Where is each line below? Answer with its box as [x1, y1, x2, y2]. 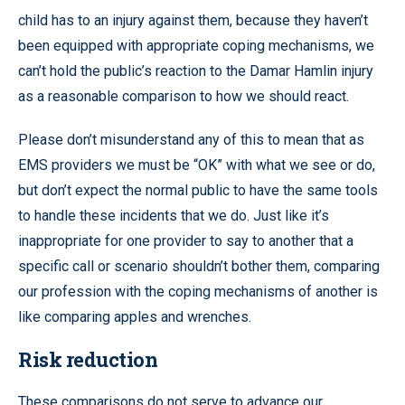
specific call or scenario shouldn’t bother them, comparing [18, 257, 380, 275]
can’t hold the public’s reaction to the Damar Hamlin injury [18, 61, 373, 80]
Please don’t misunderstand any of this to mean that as [18, 130, 364, 148]
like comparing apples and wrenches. [18, 307, 251, 325]
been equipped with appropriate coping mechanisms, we [18, 36, 374, 54]
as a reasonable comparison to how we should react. [18, 87, 349, 105]
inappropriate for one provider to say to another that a [18, 231, 353, 250]
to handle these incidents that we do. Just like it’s [18, 206, 329, 224]
